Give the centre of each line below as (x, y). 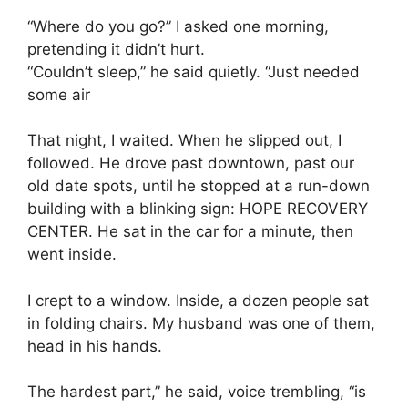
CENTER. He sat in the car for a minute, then (190, 232)
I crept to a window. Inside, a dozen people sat (198, 300)
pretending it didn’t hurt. (116, 49)
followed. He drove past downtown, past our (191, 163)
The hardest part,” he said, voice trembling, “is (197, 392)
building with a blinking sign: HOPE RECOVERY (198, 209)
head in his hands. (95, 346)
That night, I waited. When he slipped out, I (184, 141)
